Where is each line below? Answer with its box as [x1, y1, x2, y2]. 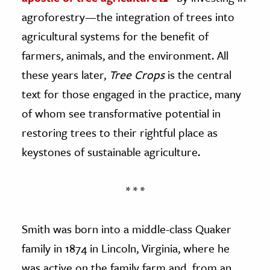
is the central [165, 66, 231, 83]
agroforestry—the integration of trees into [22, 8, 234, 25]
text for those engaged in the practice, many [22, 85, 241, 102]
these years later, [22, 66, 109, 83]
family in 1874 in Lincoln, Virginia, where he [22, 239, 230, 256]
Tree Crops [109, 66, 165, 83]
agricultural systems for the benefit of [22, 27, 209, 44]
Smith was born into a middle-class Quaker [22, 220, 231, 237]
